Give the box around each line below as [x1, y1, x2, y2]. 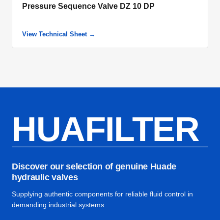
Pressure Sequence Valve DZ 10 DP [22, 2, 155, 10]
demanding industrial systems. [12, 201, 106, 209]
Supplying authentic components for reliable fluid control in [12, 190, 193, 198]
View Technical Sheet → [22, 30, 95, 38]
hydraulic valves [12, 172, 78, 182]
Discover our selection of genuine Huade [12, 162, 176, 171]
